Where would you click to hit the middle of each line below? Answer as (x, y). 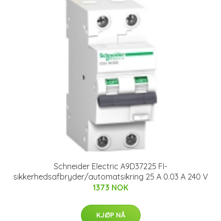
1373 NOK (110, 187)
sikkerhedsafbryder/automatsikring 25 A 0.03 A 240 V (110, 176)
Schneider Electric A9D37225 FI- (110, 166)
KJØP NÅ (110, 215)
